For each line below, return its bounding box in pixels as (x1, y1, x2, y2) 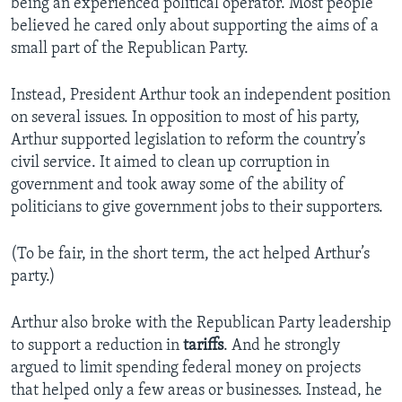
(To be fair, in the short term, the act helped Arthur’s (11, 245, 370, 263)
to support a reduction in (11, 336, 183, 354)
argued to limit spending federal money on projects (11, 359, 361, 377)
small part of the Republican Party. (11, 39, 249, 57)
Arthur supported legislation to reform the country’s (11, 131, 365, 149)
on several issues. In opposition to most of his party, (11, 109, 360, 127)
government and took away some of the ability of (11, 176, 345, 194)
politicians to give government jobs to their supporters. (11, 198, 383, 216)
